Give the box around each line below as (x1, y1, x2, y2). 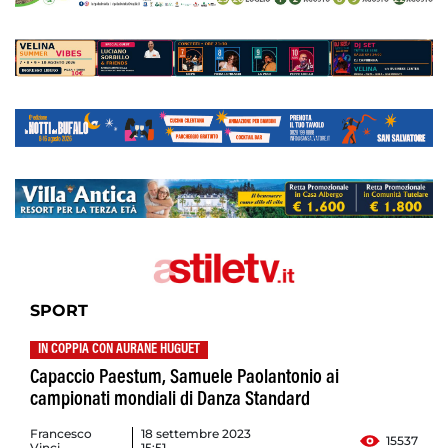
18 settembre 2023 (141, 426, 252, 442)
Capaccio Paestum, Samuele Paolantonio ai (30, 368, 339, 389)
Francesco (30, 426, 92, 442)
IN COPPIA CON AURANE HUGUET (38, 343, 200, 358)
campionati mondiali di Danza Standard (30, 390, 310, 411)
